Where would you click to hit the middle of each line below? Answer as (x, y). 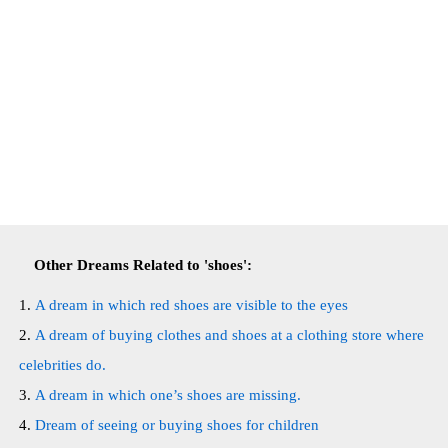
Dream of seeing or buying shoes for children (177, 425)
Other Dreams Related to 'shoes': (143, 265)
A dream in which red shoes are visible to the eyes (191, 305)
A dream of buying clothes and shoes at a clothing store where (229, 335)
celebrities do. (62, 365)
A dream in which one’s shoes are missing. (168, 395)
